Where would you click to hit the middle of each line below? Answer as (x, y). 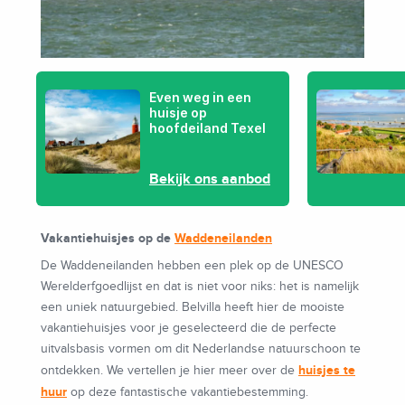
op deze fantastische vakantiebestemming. (188, 393)
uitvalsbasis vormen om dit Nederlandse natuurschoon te (201, 349)
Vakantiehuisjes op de (108, 239)
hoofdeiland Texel (207, 128)
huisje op (178, 113)
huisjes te (327, 371)
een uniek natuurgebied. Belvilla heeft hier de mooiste (193, 308)
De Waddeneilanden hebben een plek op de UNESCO (192, 266)
